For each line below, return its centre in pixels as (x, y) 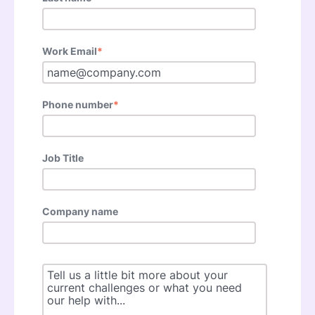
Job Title (63, 158)
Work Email (70, 51)
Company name (80, 212)
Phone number (78, 105)
